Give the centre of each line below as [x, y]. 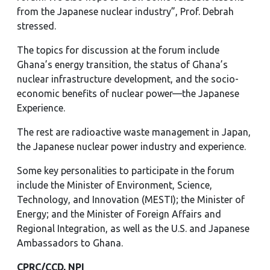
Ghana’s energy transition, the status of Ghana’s [122, 64]
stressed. [36, 26]
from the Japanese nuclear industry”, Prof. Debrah [125, 11]
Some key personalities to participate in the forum [126, 171]
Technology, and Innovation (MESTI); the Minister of [131, 199]
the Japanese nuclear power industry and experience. [131, 146]
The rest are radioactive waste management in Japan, [134, 132]
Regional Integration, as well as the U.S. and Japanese [133, 228]
